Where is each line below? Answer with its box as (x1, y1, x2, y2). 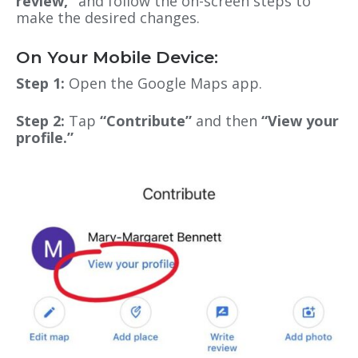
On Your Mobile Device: (16, 47, 218, 68)
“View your (261, 111, 339, 131)
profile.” (16, 128, 74, 148)
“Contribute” (100, 111, 192, 131)
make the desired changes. (16, 8, 200, 28)
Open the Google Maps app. (69, 74, 262, 93)
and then (192, 111, 261, 131)
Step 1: (16, 74, 69, 93)
